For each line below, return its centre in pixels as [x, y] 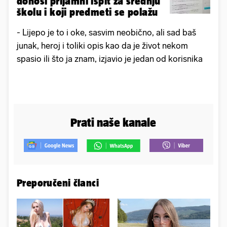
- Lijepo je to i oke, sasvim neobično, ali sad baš [106, 33]
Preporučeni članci [58, 183]
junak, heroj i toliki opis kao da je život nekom [102, 46]
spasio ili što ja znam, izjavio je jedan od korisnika [110, 59]
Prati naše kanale [113, 123]
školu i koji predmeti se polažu [87, 12]
